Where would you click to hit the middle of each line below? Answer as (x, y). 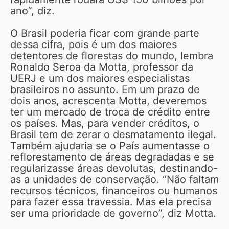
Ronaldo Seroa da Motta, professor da (102, 67)
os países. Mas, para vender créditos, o (105, 123)
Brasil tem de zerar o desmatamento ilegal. (113, 134)
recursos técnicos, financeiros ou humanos (114, 190)
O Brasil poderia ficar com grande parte (105, 33)
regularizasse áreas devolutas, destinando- (114, 168)
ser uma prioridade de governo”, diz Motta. (113, 213)
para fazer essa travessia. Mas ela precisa (111, 202)
